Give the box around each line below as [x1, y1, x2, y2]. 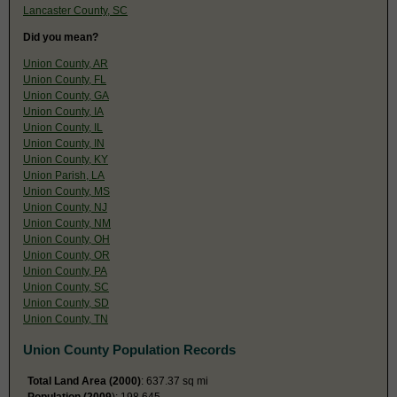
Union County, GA [23, 89, 109, 102]
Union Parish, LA [23, 168, 105, 182]
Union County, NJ [23, 200, 107, 214]
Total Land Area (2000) [27, 374, 141, 387]
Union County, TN [23, 312, 108, 325]
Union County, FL [23, 73, 106, 86]
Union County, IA [23, 105, 104, 118]
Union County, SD [23, 296, 109, 309]
